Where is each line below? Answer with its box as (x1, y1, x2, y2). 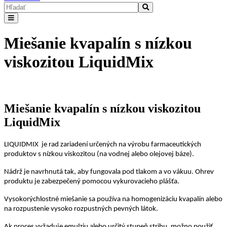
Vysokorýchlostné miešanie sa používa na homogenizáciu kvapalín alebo (4, 195, 222, 203)
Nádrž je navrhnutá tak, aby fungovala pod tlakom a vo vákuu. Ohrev (4, 168, 214, 176)
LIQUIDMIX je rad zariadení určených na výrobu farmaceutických (4, 140, 201, 148)
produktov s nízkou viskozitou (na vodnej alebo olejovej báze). (4, 150, 194, 158)
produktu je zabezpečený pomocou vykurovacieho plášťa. (4, 177, 179, 185)
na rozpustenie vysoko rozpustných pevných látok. (4, 205, 158, 213)
